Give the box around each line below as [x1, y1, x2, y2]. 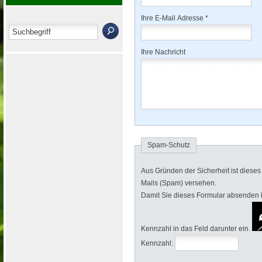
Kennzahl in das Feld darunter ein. [141, 225, 252, 233]
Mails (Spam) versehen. [141, 179, 216, 187]
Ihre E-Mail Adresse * [141, 14, 210, 22]
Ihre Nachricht [141, 48, 185, 56]
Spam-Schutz [147, 141, 190, 149]
